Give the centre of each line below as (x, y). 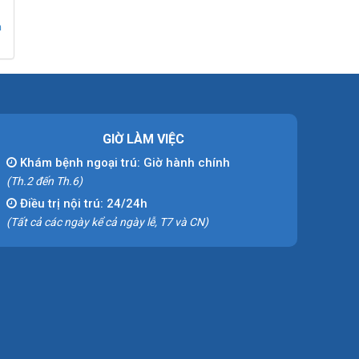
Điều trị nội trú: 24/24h (82, 204)
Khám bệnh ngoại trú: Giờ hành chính (123, 163)
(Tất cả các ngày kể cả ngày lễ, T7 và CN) (107, 222)
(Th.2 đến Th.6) (44, 181)
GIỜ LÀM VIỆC (144, 139)
